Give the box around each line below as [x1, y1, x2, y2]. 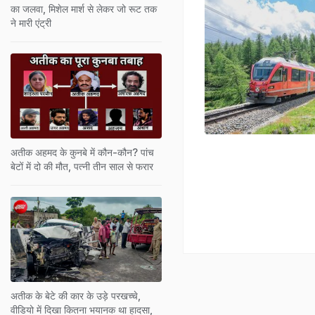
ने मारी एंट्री [11, 16, 51, 29]
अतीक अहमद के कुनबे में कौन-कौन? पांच [11, 146, 154, 158]
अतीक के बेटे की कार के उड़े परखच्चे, [11, 289, 141, 302]
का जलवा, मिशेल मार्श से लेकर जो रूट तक [11, 2, 157, 15]
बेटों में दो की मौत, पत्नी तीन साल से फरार [11, 160, 153, 172]
